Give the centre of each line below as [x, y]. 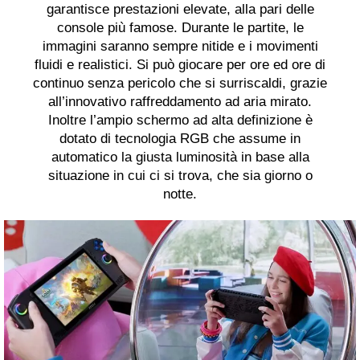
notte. [180, 194]
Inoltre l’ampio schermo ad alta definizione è [180, 121]
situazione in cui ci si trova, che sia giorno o [180, 176]
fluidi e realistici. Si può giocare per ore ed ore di [180, 65]
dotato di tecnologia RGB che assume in [180, 139]
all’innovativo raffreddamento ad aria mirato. [180, 102]
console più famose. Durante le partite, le [180, 28]
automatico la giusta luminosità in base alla [180, 157]
